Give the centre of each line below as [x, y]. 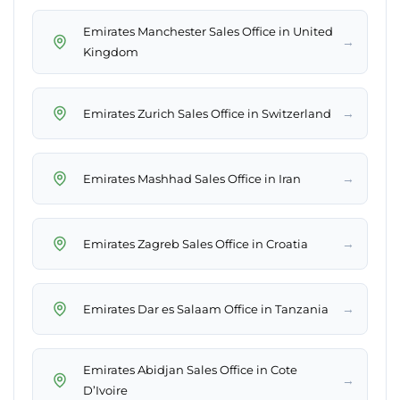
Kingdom [111, 52]
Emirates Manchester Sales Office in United [208, 32]
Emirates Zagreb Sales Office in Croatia [196, 243]
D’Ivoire [105, 391]
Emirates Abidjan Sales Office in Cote [190, 370]
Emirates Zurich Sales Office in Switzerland [207, 113]
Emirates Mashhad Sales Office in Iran [192, 178]
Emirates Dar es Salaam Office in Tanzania [206, 308]
